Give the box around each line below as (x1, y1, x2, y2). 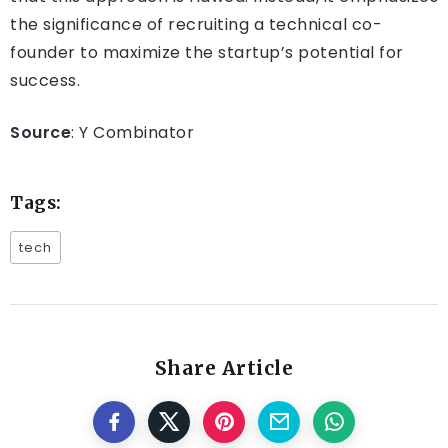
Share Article (154, 356, 294, 381)
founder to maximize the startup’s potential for (10, 41, 404, 65)
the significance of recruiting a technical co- (10, 13, 382, 37)
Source (10, 121, 71, 145)
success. (10, 69, 80, 93)
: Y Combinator (71, 121, 194, 145)
